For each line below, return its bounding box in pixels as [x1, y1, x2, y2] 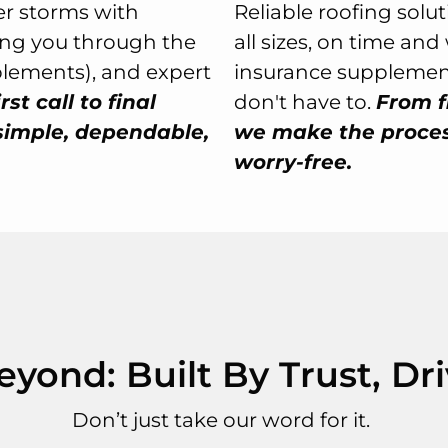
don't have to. [234, 89, 376, 114]
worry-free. [234, 149, 352, 174]
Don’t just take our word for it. [72, 408, 376, 433]
